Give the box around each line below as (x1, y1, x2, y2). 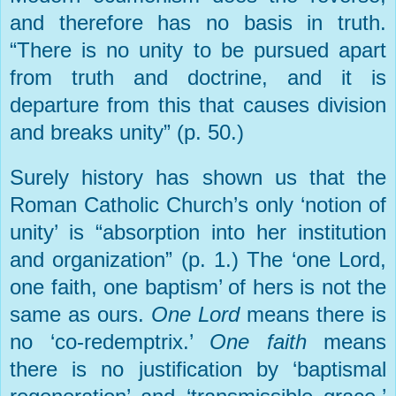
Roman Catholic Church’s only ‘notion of (10, 193, 386, 217)
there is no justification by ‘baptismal (10, 357, 386, 382)
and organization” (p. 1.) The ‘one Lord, (10, 247, 386, 272)
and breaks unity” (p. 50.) (10, 120, 244, 145)
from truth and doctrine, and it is (10, 65, 386, 90)
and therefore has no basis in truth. (10, 11, 386, 35)
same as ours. (10, 302, 151, 327)
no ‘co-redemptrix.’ (10, 330, 209, 354)
